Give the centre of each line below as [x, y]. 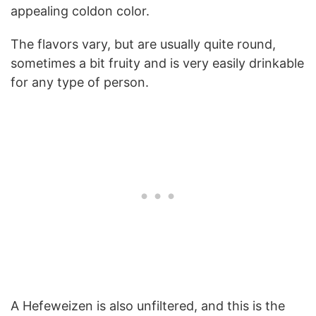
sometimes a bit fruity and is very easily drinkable [157, 63]
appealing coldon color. [80, 11]
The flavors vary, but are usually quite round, [143, 44]
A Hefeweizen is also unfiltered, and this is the [148, 305]
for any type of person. [80, 82]
